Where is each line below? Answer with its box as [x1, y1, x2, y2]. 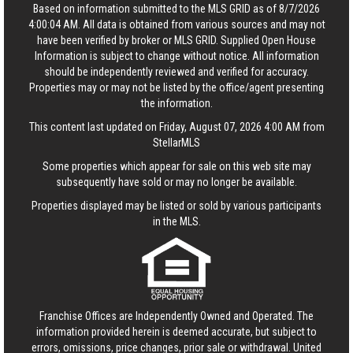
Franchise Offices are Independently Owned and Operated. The [39, 309, 314, 322]
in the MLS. [152, 214, 201, 228]
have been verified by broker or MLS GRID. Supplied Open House [37, 33, 316, 46]
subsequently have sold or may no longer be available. [56, 175, 297, 188]
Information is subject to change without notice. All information [34, 49, 319, 62]
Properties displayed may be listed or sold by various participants [32, 199, 321, 212]
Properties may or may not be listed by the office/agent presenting [29, 80, 324, 94]
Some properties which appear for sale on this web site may [42, 159, 311, 173]
